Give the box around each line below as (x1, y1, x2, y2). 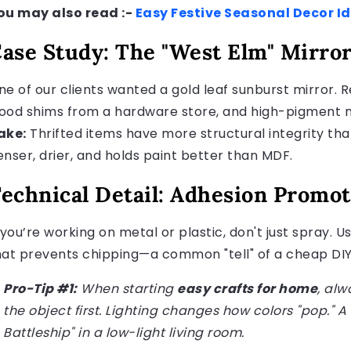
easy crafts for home (177, 280, 317, 299)
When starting (77, 280, 177, 299)
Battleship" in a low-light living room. (3, 324, 244, 342)
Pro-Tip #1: (3, 280, 78, 299)
